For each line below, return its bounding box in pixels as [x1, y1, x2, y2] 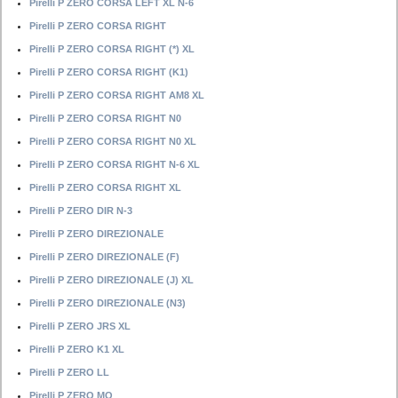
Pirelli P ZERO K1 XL [29, 344, 124, 354]
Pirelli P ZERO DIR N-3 [29, 205, 132, 216]
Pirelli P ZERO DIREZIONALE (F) [29, 251, 179, 262]
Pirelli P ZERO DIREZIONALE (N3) [29, 298, 186, 308]
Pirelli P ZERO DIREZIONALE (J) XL [29, 275, 194, 285]
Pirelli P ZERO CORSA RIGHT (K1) [29, 67, 188, 77]
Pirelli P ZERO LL [29, 367, 109, 378]
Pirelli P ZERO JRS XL [29, 321, 131, 331]
